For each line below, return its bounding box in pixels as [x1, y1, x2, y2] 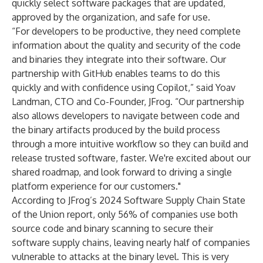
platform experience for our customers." [12, 180, 181, 192]
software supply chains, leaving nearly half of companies [12, 237, 250, 248]
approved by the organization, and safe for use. [12, 11, 210, 23]
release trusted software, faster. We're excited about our [12, 152, 251, 164]
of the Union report [12, 208, 93, 220]
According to [12, 194, 68, 206]
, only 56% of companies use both [93, 208, 238, 220]
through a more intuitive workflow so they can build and [12, 138, 248, 150]
